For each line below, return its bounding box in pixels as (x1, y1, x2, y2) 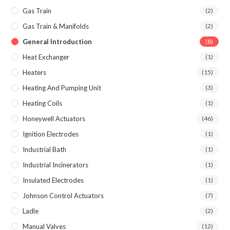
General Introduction (23, 37, 92, 46)
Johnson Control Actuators (23, 191, 104, 200)
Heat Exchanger (23, 52, 70, 61)
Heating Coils (23, 99, 63, 107)
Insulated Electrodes (23, 176, 84, 184)
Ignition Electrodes (23, 129, 79, 138)
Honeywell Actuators (23, 114, 86, 123)
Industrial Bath (23, 145, 67, 154)
